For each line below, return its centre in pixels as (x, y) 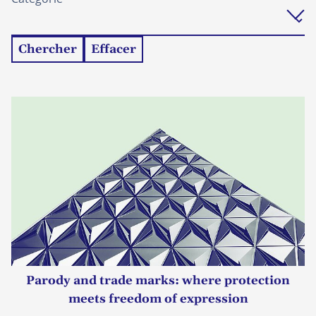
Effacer (114, 49)
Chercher (48, 49)
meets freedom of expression (158, 299)
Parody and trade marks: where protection (158, 280)
